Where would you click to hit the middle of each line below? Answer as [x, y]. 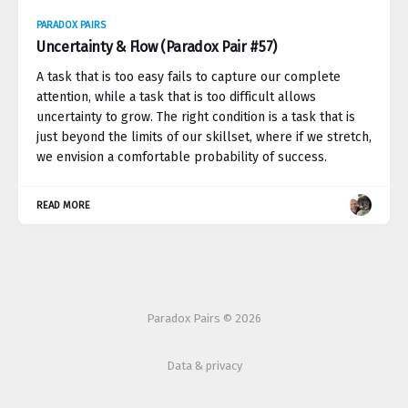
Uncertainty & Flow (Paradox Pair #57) [157, 46]
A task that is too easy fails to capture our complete [189, 76]
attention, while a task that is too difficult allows [176, 97]
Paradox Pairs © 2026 [204, 318]
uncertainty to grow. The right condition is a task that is [196, 117]
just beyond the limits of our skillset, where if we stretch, [204, 137]
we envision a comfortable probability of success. [182, 157]
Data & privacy [204, 366]
